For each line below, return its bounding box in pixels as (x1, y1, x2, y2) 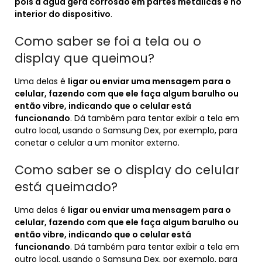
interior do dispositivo (15, 8, 111, 20)
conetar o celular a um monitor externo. (15, 137, 180, 149)
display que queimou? (15, 50, 154, 67)
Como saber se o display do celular (15, 161, 239, 178)
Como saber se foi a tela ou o (15, 33, 201, 50)
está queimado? (15, 178, 118, 195)
